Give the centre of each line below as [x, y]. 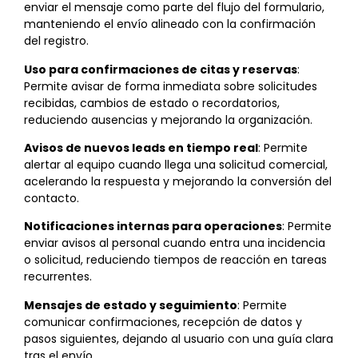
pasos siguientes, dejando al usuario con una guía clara [179, 338]
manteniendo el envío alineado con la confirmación [170, 24]
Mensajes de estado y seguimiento [131, 305]
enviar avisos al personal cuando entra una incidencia [175, 243]
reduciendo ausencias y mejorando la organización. [168, 119]
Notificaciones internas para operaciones [153, 227]
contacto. [52, 198]
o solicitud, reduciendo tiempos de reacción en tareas [175, 260]
